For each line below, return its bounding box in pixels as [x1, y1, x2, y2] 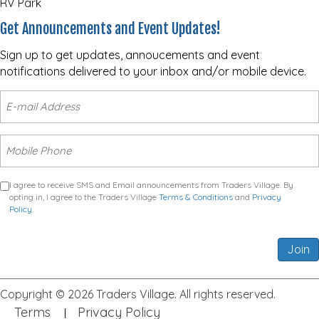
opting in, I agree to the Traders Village [9, 192, 159, 203]
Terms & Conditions [159, 192, 233, 203]
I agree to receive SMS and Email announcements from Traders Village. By [9, 179, 283, 191]
